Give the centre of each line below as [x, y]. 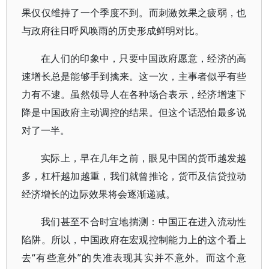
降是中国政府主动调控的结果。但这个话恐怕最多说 [134, 112]
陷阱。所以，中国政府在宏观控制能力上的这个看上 [134, 240]
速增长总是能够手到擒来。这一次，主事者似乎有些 [134, 76]
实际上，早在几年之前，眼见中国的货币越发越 [144, 158]
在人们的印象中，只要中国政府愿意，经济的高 [144, 58]
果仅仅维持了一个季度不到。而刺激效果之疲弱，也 [134, 13]
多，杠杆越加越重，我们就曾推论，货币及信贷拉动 [134, 176]
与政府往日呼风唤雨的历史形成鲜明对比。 [113, 31]
